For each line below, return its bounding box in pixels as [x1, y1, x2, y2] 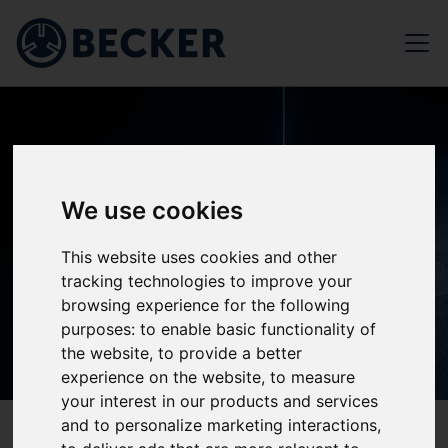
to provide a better [158, 342, 303, 363]
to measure [270, 366, 356, 387]
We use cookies [61, 195, 244, 225]
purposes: [61, 318, 141, 339]
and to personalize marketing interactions [61, 414, 378, 435]
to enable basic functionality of [140, 318, 377, 339]
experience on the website [61, 366, 262, 387]
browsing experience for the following [61, 294, 351, 315]
